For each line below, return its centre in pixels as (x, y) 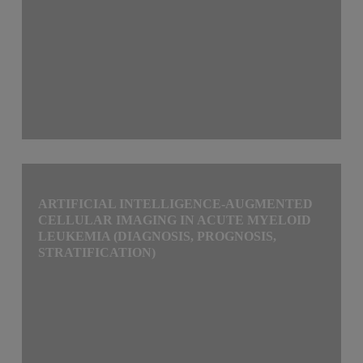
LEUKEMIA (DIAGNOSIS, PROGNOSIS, (158, 236)
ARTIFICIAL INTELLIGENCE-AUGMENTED (176, 203)
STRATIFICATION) (97, 252)
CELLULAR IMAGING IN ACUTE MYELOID (175, 220)
